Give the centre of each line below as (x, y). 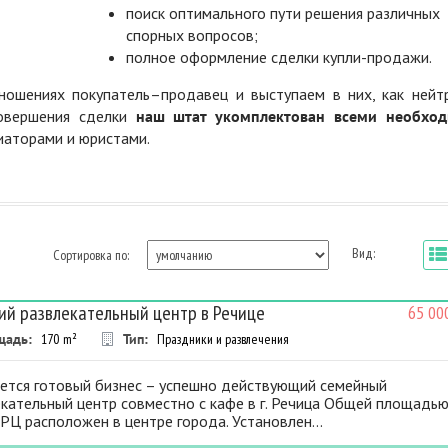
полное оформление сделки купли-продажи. (278, 56)
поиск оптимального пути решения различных (282, 12)
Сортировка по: (90, 254)
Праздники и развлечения (223, 338)
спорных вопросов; (191, 34)
